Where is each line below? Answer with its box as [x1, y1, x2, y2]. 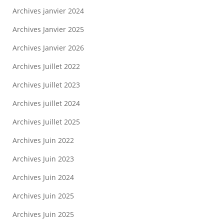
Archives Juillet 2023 [12, 80, 80, 90]
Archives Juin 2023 [12, 154, 74, 164]
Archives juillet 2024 [12, 98, 80, 108]
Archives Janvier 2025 [12, 24, 84, 34]
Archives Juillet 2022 [12, 61, 80, 71]
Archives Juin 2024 [12, 172, 74, 182]
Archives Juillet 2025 [12, 117, 80, 127]
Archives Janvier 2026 [12, 43, 84, 53]
